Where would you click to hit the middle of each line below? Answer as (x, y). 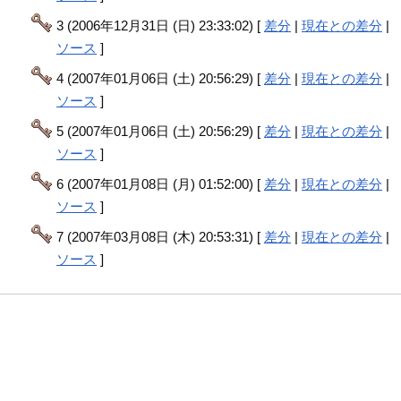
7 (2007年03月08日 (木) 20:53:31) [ (161, 236)
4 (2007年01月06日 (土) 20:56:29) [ (161, 78)
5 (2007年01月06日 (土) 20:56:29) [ (161, 131)
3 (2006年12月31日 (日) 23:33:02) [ (161, 25)
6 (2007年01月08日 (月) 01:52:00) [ (161, 183)
